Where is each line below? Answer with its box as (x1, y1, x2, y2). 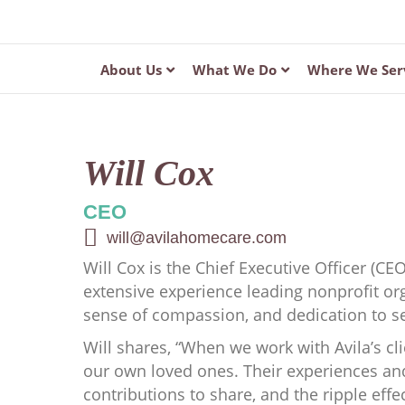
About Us (100, 61, 162, 80)
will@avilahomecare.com (107, 229, 287, 248)
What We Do (193, 61, 277, 80)
